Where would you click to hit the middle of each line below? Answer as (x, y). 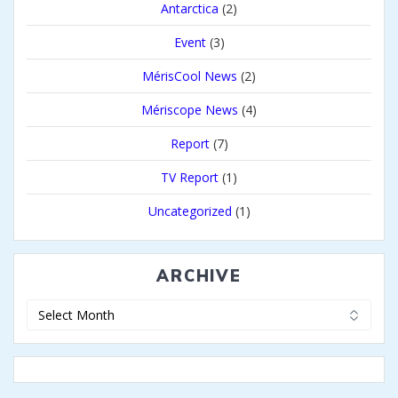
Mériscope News (190, 110)
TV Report (190, 178)
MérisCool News (190, 76)
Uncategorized (190, 211)
